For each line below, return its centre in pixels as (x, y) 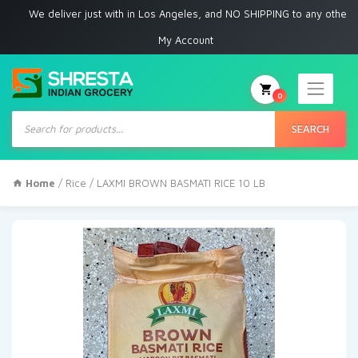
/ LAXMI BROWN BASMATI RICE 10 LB (176, 183)
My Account (185, 40)
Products (33, 115)
